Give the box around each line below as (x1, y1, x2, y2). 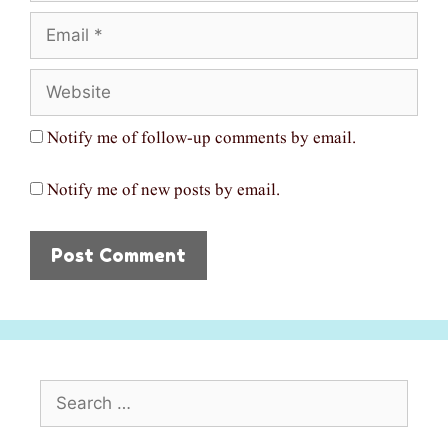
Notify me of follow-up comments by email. (47, 126, 356, 150)
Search (39, 383, 87, 399)
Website (29, 72, 86, 88)
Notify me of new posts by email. (47, 179, 280, 203)
